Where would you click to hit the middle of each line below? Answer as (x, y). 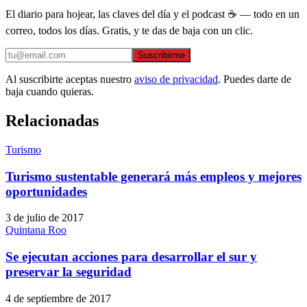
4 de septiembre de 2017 (58, 298)
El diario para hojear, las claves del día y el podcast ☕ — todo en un (152, 14)
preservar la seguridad (69, 271)
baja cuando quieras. (50, 91)
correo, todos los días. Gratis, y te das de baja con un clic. (129, 30)
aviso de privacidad (176, 79)
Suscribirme (161, 55)
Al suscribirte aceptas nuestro (69, 79)
